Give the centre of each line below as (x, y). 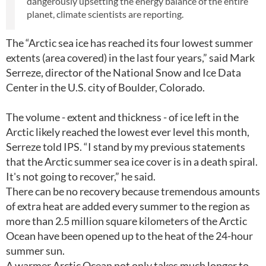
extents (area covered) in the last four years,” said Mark (130, 58)
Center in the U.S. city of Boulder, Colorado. (105, 87)
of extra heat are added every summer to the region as (128, 206)
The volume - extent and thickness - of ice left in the (122, 117)
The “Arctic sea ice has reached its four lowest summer (129, 43)
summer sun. (35, 251)
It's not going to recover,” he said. (81, 176)
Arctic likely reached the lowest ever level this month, (128, 132)
